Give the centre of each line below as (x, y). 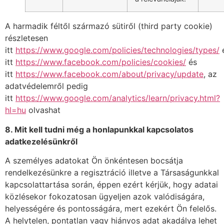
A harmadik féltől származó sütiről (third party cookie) (109, 26)
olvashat (43, 110)
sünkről (63, 141)
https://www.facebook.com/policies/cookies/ (101, 62)
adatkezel (24, 141)
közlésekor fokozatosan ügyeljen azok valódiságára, (105, 197)
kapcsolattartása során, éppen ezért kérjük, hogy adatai (111, 185)
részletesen (26, 38)
